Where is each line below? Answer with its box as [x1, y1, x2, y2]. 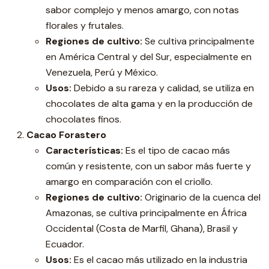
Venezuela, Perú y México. [46, 66, 158, 79]
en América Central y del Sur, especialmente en [46, 50, 252, 63]
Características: [46, 144, 123, 157]
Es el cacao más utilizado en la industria [71, 253, 247, 266]
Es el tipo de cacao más [123, 144, 230, 157]
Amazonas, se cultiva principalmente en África [46, 207, 247, 219]
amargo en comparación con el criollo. [46, 175, 213, 188]
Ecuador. [46, 238, 84, 250]
